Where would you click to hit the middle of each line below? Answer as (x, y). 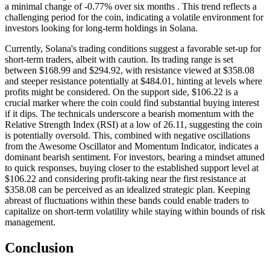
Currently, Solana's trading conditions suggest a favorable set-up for (133, 49)
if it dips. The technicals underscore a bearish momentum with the (129, 114)
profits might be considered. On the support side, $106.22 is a (121, 92)
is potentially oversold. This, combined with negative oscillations (127, 136)
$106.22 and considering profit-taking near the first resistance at (125, 179)
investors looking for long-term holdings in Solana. (101, 28)
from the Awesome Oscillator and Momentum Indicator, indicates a (132, 146)
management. (30, 222)
